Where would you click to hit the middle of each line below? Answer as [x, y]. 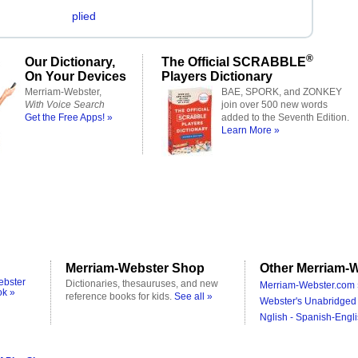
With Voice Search [65, 105]
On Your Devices [76, 76]
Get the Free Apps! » [69, 117]
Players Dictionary [217, 76]
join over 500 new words [274, 105]
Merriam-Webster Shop [135, 268]
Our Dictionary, [70, 62]
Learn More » [251, 130]
